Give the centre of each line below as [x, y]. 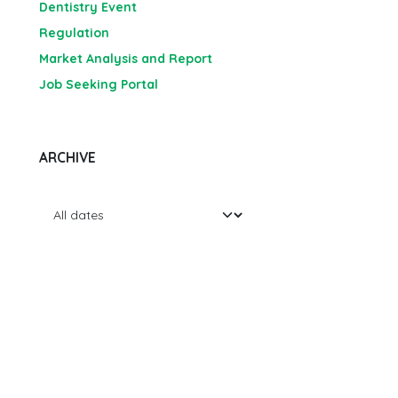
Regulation [74, 33]
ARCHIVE [68, 158]
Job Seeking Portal [99, 84]
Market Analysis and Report [126, 59]
